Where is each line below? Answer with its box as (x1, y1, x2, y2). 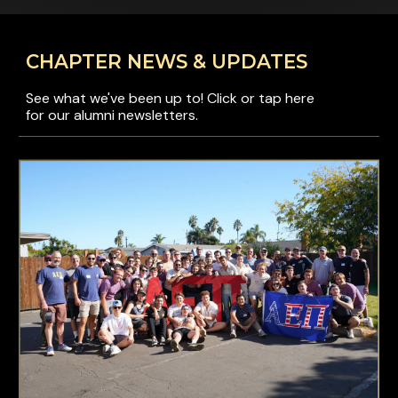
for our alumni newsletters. (26, 106, 199, 124)
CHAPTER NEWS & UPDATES (26, 50, 308, 73)
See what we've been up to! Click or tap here (26, 89, 315, 107)
